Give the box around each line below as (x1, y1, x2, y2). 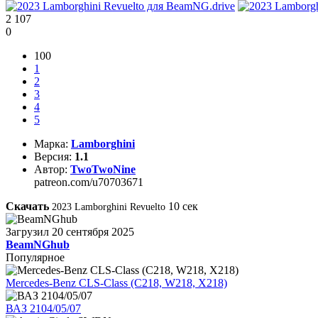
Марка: (34, 137, 68, 150)
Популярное (6, 251, 65, 263)
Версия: (34, 150, 72, 163)
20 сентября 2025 (52, 225, 134, 238)
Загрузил (6, 225, 49, 238)
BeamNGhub (6, 238, 70, 251)
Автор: (34, 163, 67, 175)
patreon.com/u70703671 (34, 175, 143, 188)
